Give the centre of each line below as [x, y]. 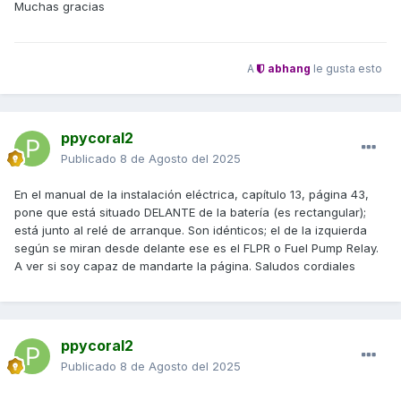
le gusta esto [346, 68]
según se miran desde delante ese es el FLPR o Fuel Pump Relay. [196, 248]
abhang [288, 68]
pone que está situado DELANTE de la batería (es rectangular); [190, 213]
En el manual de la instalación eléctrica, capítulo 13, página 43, [192, 195]
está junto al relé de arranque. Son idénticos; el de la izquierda [191, 230]
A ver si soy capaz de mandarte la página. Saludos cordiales [185, 266]
